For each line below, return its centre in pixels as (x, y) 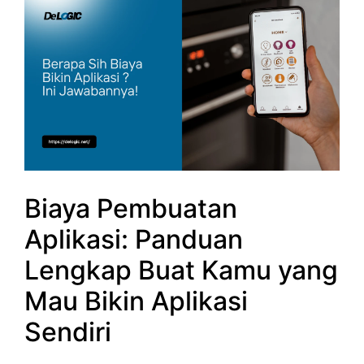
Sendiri (68, 332)
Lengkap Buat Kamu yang (181, 271)
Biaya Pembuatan (131, 209)
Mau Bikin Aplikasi (136, 301)
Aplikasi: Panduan (134, 240)
